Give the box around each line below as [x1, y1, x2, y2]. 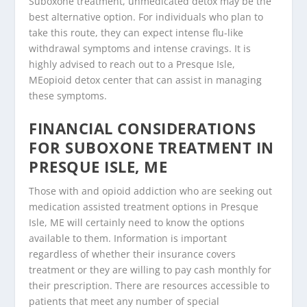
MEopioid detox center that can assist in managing [29, 73, 262, 86]
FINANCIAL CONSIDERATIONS [29, 117, 256, 138]
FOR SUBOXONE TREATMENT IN [29, 136, 274, 158]
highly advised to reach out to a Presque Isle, [29, 57, 236, 71]
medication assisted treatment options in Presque [29, 199, 259, 213]
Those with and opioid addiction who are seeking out [29, 184, 273, 197]
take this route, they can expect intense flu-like [29, 25, 244, 39]
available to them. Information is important [29, 231, 228, 245]
